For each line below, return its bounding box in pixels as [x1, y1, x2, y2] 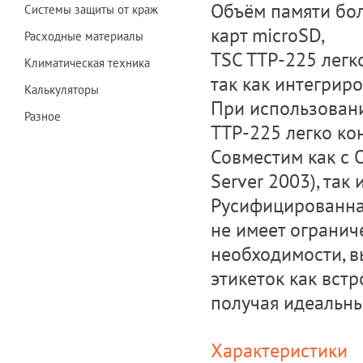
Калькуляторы [24, 82, 99, 97]
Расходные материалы [24, 28, 143, 44]
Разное [24, 109, 61, 124]
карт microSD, [211, 22, 325, 48]
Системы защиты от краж [24, 2, 158, 17]
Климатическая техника [24, 55, 150, 70]
